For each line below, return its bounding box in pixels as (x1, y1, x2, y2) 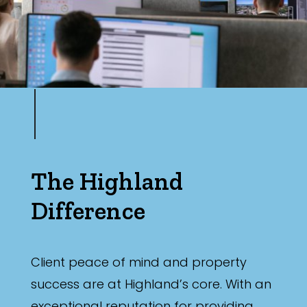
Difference (31, 196, 145, 226)
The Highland (31, 167, 184, 197)
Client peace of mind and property (31, 254, 247, 271)
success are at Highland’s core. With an (31, 275, 271, 293)
